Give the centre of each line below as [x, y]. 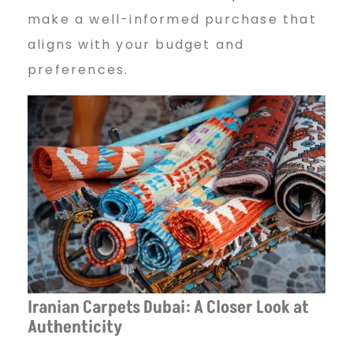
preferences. [78, 70]
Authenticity [75, 327]
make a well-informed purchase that [172, 20]
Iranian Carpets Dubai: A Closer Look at [168, 307]
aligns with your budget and [136, 45]
